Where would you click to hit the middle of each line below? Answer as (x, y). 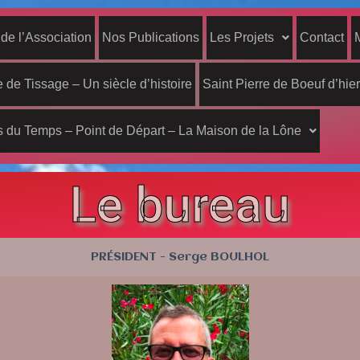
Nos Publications (150, 37)
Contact (321, 37)
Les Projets (241, 37)
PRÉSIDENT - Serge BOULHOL (180, 257)
